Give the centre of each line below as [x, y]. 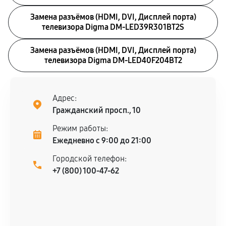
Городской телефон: [90, 159]
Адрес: [65, 98]
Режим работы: [80, 128]
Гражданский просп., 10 [97, 110]
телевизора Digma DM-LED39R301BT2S [113, 27]
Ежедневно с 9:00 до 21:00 [102, 140]
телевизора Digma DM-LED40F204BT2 [113, 60]
